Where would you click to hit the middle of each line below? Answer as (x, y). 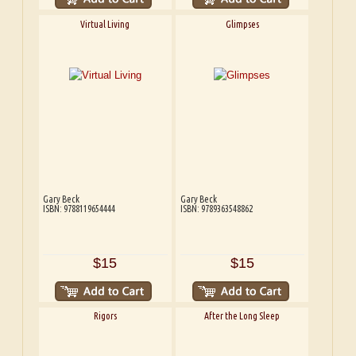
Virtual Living (105, 24)
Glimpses (242, 24)
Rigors (105, 316)
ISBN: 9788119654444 (79, 208)
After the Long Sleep (242, 316)
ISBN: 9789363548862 (216, 208)
